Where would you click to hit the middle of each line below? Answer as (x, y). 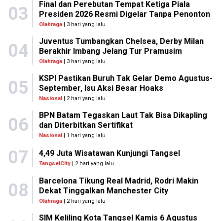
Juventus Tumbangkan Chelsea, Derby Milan (121, 41)
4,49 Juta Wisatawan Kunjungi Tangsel (110, 153)
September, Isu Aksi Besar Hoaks (101, 88)
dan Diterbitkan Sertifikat (86, 125)
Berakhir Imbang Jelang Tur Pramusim (110, 51)
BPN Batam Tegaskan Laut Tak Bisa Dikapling (123, 115)
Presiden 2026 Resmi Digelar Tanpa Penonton (124, 14)
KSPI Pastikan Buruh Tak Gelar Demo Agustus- (126, 78)
